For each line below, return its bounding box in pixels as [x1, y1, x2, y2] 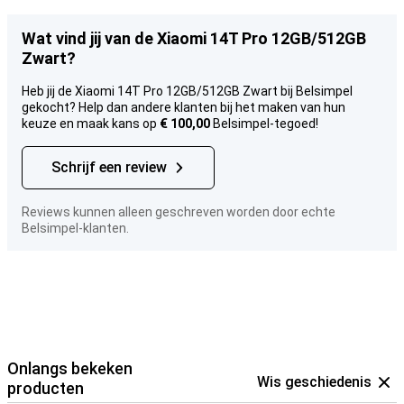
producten [7, 379, 84, 398]
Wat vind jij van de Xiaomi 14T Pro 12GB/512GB [22, 29, 366, 48]
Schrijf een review [51, 159, 167, 176]
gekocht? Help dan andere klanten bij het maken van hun [22, 100, 345, 115]
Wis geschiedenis [257, 373, 372, 390]
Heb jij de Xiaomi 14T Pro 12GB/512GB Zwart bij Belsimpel [22, 84, 353, 98]
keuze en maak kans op [22, 116, 160, 131]
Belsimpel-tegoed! [210, 116, 318, 131]
